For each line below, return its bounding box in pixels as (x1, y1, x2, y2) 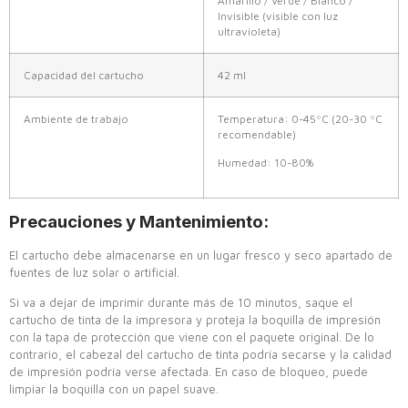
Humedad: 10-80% (218, 156, 313, 168)
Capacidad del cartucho (24, 68, 144, 81)
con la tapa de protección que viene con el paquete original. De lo (9, 329, 374, 344)
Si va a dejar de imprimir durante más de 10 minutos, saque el (9, 294, 352, 310)
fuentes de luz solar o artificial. (9, 264, 179, 280)
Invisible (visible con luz (218, 9, 338, 22)
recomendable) (218, 127, 296, 140)
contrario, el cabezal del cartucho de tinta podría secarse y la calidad (9, 346, 392, 362)
